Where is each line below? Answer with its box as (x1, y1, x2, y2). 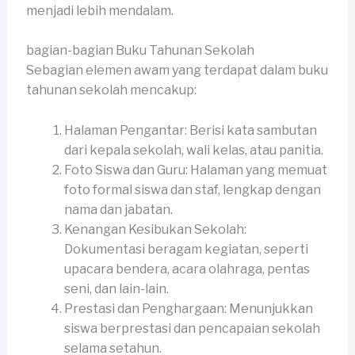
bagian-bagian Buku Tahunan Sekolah (25, 43, 254, 59)
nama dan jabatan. (63, 201, 173, 217)
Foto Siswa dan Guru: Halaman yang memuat (63, 162, 327, 177)
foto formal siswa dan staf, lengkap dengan (63, 181, 321, 197)
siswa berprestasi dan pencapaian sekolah (63, 320, 320, 336)
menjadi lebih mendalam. (25, 2, 174, 18)
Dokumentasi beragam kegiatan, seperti (63, 241, 308, 257)
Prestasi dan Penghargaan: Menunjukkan (63, 300, 313, 316)
